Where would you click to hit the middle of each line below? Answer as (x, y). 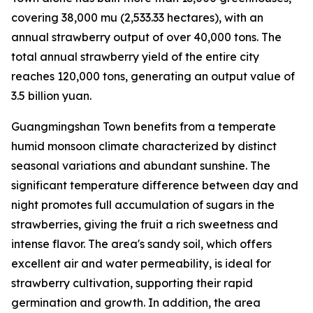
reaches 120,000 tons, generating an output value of (153, 76)
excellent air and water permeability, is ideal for (141, 263)
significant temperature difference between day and (155, 185)
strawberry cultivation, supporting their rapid (132, 283)
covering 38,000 (56, 17)
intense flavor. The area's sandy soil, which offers (141, 244)
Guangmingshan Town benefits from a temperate (144, 126)
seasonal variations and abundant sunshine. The (141, 166)
